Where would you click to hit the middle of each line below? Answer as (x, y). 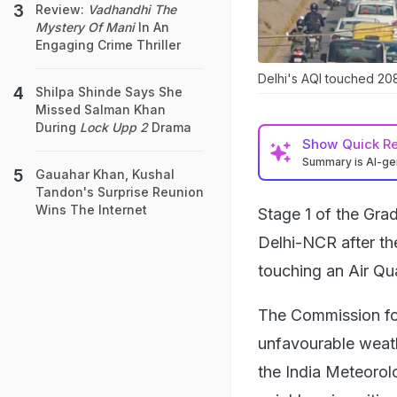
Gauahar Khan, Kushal (105, 174)
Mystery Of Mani (85, 27)
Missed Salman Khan (101, 109)
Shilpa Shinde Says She (109, 92)
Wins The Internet (91, 210)
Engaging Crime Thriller (108, 45)
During (58, 127)
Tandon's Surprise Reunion (120, 192)
